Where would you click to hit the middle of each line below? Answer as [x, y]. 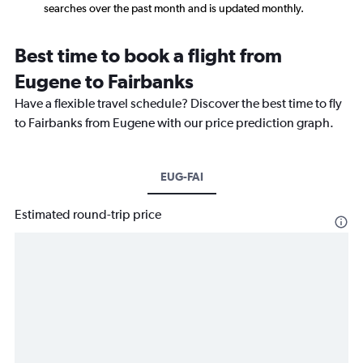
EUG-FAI [181, 176]
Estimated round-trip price [88, 214]
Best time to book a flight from [148, 55]
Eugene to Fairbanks [104, 81]
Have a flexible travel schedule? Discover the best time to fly [178, 103]
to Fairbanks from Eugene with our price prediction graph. [174, 122]
